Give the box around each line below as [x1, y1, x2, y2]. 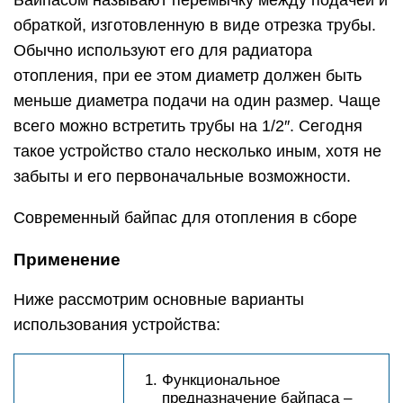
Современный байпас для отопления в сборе [13, 209, 357, 228]
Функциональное [162, 372, 280, 390]
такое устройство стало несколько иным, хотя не [13, 142, 381, 161]
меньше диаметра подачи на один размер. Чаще [13, 92, 381, 111]
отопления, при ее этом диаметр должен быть [13, 67, 362, 85]
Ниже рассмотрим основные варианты [13, 291, 304, 309]
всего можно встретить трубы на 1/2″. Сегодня [13, 117, 363, 136]
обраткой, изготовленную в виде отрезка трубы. [13, 16, 376, 35]
